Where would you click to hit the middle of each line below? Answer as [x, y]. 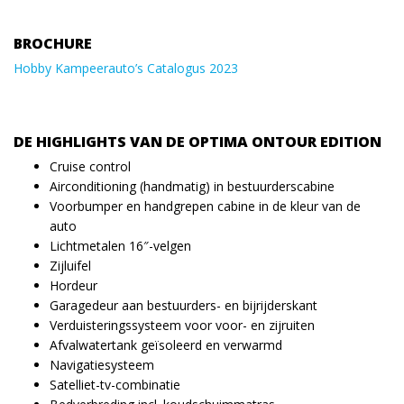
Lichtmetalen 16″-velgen [120, 246]
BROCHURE [53, 44]
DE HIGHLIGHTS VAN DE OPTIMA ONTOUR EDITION [197, 142]
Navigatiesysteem [102, 365]
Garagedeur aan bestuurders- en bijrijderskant [184, 306]
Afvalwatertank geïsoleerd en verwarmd [166, 345]
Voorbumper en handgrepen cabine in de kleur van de [205, 207]
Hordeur [73, 286]
